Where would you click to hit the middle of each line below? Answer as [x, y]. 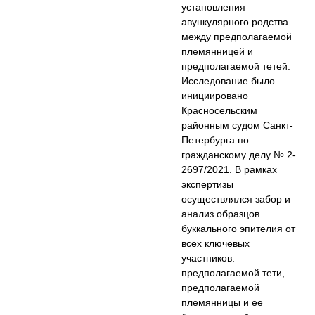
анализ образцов [221, 214]
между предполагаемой [237, 37]
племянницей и [218, 52]
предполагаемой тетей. [236, 66]
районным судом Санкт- [238, 126]
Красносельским [220, 111]
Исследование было [229, 81]
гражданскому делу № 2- [239, 155]
